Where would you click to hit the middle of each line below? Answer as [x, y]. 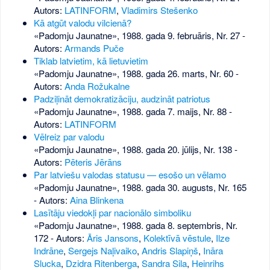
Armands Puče [94, 48]
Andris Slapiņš [170, 251]
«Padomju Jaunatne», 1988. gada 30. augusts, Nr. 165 [140, 187]
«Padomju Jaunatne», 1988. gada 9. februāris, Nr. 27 [137, 36]
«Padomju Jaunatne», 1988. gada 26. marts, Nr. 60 [133, 74]
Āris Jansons [112, 238]
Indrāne [48, 251]
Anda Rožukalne [97, 86]
